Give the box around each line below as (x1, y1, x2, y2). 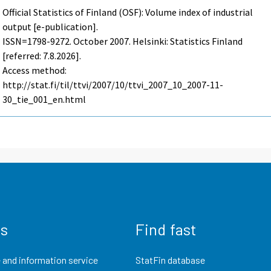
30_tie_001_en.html (2, 93, 87, 105)
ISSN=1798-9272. (2, 34, 74, 47)
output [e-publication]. (2, 20, 99, 33)
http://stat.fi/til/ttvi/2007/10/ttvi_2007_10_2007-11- (2, 78, 224, 91)
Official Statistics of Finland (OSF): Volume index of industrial (2, 5, 253, 18)
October (73, 34, 108, 47)
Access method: (2, 64, 67, 76)
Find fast (135, 220, 197, 239)
